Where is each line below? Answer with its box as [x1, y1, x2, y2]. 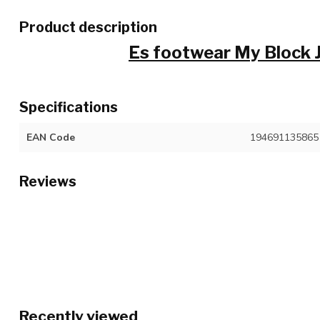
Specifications [19, 99, 118, 116]
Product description [19, 19, 157, 36]
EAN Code [26, 131, 75, 144]
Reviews [19, 173, 76, 190]
